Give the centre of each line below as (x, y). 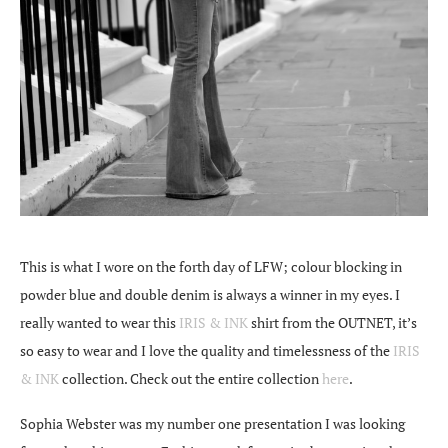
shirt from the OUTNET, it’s (332, 323)
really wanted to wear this (99, 323)
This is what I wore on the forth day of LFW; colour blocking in (211, 267)
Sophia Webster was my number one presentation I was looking (212, 424)
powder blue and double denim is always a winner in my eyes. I (210, 295)
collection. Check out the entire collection (190, 379)
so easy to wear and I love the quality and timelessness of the (206, 351)
